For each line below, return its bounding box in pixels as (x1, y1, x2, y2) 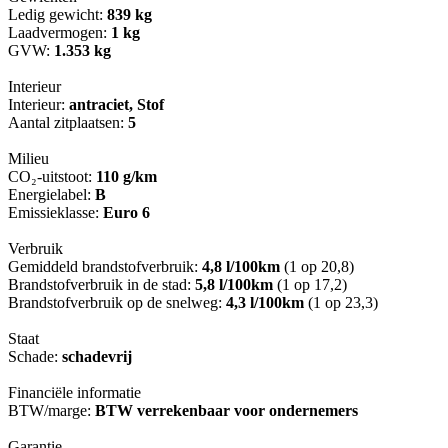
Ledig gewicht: (8, 6, 107, 24)
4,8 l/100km (202, 258, 280, 276)
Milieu (8, 150, 49, 168)
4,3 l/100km (226, 294, 304, 312)
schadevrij (62, 348, 132, 366)
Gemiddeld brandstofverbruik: (8, 258, 202, 276)
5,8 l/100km (195, 276, 273, 294)
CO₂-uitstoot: (8, 168, 96, 186)
